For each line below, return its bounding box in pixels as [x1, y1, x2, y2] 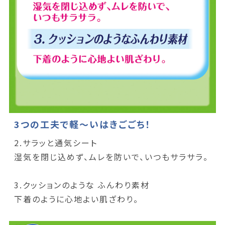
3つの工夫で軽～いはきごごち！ [14, 118, 152, 131]
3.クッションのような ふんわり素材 [14, 179, 150, 191]
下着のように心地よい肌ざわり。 [14, 193, 139, 205]
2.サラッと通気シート [14, 137, 97, 149]
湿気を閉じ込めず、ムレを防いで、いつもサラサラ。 [14, 151, 208, 163]
